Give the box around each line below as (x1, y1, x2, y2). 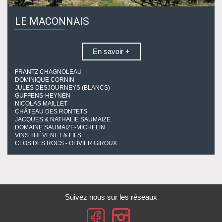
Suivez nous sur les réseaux (65, 192, 157, 201)
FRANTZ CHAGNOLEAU (15, 68, 82, 75)
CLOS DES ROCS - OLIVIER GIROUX (15, 139, 117, 147)
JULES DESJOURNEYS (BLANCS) (15, 84, 110, 91)
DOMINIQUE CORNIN (15, 76, 74, 83)
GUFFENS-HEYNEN (15, 92, 70, 99)
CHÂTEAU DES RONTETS (15, 108, 87, 115)
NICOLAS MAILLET (15, 100, 67, 107)
